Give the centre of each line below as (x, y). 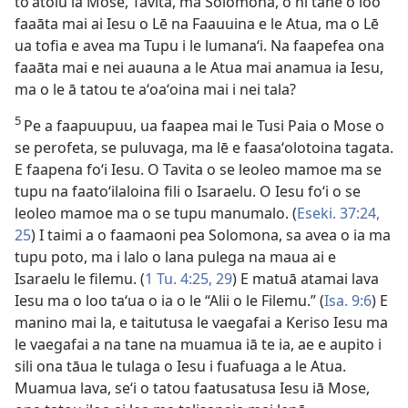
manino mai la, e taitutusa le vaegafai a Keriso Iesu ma (201, 322)
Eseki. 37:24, (338, 213)
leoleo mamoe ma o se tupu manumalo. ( (156, 213)
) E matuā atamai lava (306, 279)
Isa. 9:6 (348, 301)
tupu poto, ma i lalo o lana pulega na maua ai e (175, 257)
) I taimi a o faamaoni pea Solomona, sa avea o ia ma (211, 235)
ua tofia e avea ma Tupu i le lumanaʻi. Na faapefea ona (199, 46)
